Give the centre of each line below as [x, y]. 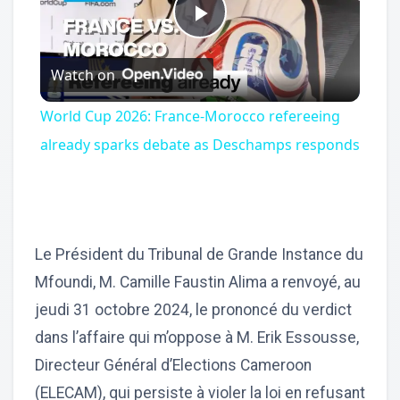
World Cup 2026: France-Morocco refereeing [190, 117]
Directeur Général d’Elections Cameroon [173, 366]
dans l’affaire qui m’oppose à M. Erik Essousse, [197, 338]
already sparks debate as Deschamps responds [200, 145]
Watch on [83, 75]
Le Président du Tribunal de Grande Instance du [199, 255]
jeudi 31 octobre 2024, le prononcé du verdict [193, 310]
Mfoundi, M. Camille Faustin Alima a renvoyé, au [198, 283]
